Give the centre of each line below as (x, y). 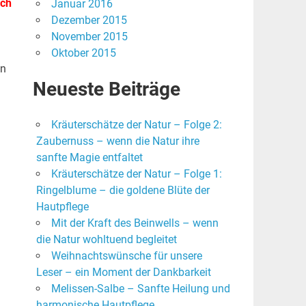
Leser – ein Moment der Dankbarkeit (123, 273)
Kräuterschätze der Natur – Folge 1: (136, 174)
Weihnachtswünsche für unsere (126, 256)
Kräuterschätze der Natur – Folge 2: (136, 125)
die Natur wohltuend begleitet (106, 240)
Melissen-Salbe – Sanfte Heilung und (140, 289)
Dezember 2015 (89, 20)
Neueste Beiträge (106, 89)
